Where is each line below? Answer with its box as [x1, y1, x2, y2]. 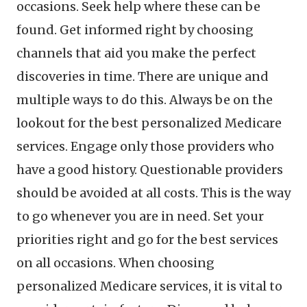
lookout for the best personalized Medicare [16, 115, 282, 131]
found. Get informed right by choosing [16, 22, 254, 38]
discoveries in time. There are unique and [16, 69, 269, 84]
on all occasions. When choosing [16, 255, 214, 271]
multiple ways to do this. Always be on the [16, 92, 273, 108]
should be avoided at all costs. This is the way [16, 185, 291, 201]
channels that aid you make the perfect [16, 45, 256, 61]
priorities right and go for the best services [16, 232, 278, 247]
